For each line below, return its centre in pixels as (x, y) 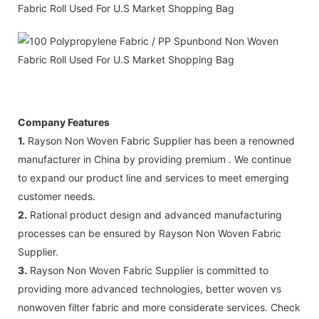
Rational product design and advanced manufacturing (155, 214)
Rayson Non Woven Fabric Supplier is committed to (148, 270)
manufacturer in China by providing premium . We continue (155, 159)
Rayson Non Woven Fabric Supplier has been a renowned (160, 140)
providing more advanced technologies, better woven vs (150, 288)
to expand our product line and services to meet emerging (153, 177)
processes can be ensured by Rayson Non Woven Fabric (150, 233)
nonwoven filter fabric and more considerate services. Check (159, 307)
